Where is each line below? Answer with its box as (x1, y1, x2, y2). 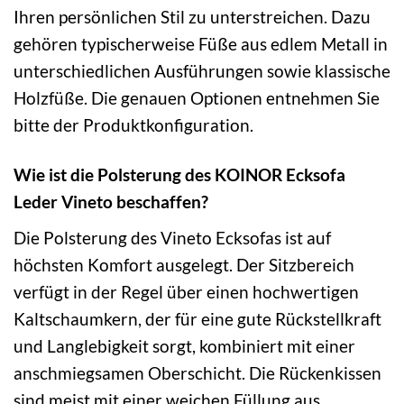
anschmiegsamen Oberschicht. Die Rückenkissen (14, 363, 381, 384)
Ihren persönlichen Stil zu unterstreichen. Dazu (14, 6, 371, 28)
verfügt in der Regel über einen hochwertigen (14, 281, 359, 303)
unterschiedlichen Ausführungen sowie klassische (14, 60, 390, 82)
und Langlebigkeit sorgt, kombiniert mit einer (14, 335, 355, 357)
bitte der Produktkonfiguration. (14, 115, 253, 136)
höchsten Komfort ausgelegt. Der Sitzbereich (14, 254, 354, 276)
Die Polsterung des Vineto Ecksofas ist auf (14, 227, 331, 249)
